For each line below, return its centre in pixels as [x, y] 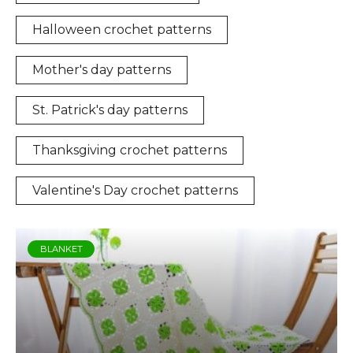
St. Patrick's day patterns [110, 110]
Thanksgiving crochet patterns [130, 150]
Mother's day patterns [102, 69]
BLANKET [61, 249]
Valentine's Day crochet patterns [135, 190]
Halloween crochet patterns [122, 29]
